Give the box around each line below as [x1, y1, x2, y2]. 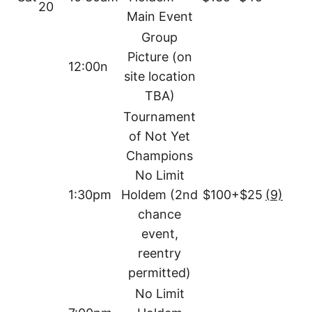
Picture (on [127, 49, 192, 65]
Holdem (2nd [121, 187, 198, 203]
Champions [126, 148, 193, 164]
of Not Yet [129, 129, 190, 144]
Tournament [123, 109, 196, 125]
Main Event [126, 9, 193, 24]
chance [138, 207, 181, 222]
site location [123, 69, 196, 84]
